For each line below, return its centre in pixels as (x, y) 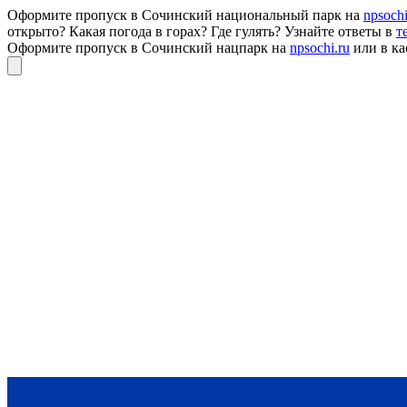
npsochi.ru (320, 48)
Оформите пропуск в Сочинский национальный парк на (185, 15)
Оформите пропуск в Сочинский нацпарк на (149, 48)
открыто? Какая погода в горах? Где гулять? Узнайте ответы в (202, 31)
